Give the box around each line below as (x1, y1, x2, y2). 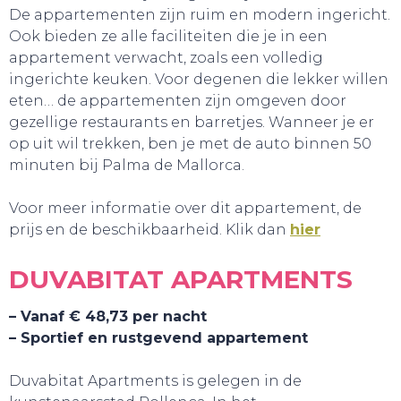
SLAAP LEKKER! (149, 202, 252, 218)
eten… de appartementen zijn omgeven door (9, 92, 346, 109)
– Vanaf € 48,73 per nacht (9, 308, 207, 325)
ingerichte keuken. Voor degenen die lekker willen (9, 71, 388, 88)
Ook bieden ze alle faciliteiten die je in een (9, 28, 328, 45)
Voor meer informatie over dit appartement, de (9, 200, 362, 217)
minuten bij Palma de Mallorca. (9, 157, 244, 174)
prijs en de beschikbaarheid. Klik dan (9, 221, 290, 238)
